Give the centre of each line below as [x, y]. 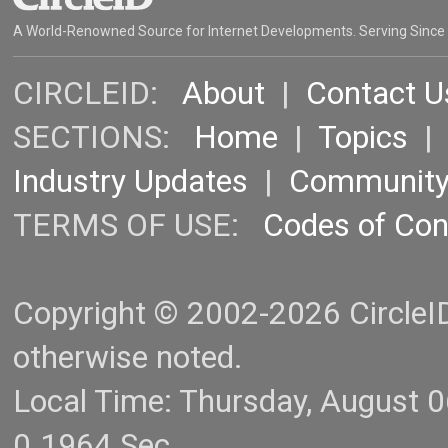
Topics [363, 138]
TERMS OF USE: [138, 226]
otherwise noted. [128, 358]
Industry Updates [130, 182]
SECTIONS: [103, 138]
